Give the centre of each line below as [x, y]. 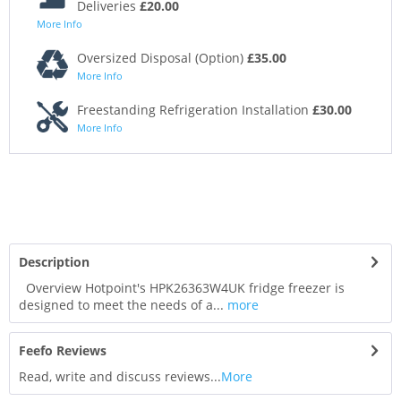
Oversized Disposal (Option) [162, 58]
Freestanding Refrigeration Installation [195, 110]
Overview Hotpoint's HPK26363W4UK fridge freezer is [182, 288]
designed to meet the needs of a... [121, 305]
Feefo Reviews [63, 351]
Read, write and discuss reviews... [120, 377]
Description [54, 262]
